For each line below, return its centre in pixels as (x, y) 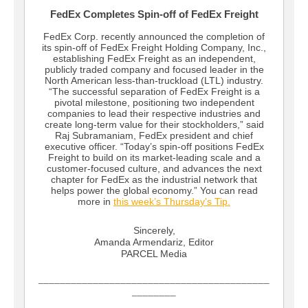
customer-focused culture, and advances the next (154, 169)
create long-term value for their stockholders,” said (154, 125)
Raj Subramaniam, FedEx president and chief (154, 136)
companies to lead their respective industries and (154, 114)
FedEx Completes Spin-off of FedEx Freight (154, 14)
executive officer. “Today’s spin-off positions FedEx (154, 147)
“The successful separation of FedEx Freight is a (154, 92)
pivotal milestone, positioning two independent (154, 103)
